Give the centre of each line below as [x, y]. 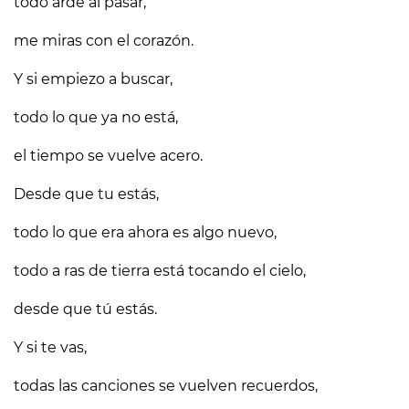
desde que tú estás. [85, 309]
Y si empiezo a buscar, [93, 79]
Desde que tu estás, [86, 194]
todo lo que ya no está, [96, 117]
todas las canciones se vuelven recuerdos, [166, 386]
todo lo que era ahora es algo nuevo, [145, 232]
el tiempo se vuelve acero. [108, 156]
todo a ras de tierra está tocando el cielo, [160, 271]
